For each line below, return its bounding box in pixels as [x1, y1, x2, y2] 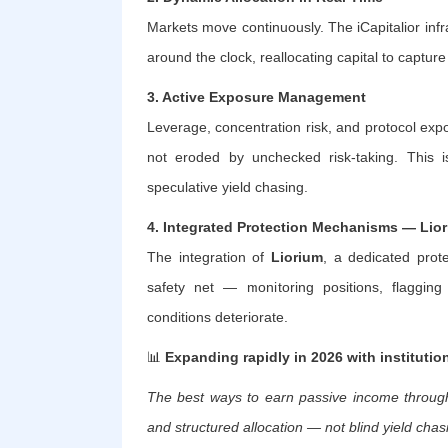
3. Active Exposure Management [147, 88, 366, 105]
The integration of [147, 248, 271, 265]
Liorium [270, 248, 323, 265]
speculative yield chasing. [147, 178, 308, 195]
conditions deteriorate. [147, 308, 288, 325]
